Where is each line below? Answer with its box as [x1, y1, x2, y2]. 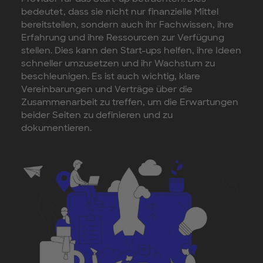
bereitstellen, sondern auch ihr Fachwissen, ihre [21, 19, 234, 31]
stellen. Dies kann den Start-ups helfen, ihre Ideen [21, 45, 241, 57]
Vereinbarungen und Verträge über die [21, 83, 193, 96]
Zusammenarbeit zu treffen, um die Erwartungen [21, 96, 238, 109]
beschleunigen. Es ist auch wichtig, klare [21, 70, 200, 83]
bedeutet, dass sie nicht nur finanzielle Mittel [21, 6, 218, 18]
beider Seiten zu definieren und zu [21, 109, 173, 122]
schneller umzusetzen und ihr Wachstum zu [21, 58, 215, 70]
